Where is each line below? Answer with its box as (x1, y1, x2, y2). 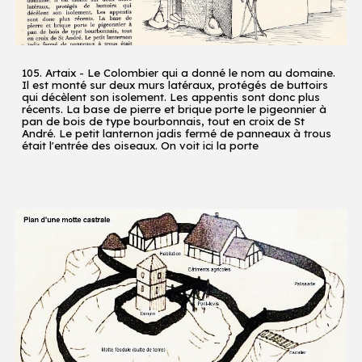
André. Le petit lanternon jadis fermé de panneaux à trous (22, 126, 332, 140)
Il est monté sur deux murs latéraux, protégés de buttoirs (22, 78, 329, 91)
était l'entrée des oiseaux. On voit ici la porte (22, 138, 259, 152)
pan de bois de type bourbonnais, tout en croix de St (22, 114, 305, 128)
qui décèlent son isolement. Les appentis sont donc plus (22, 90, 321, 103)
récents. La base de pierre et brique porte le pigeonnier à (22, 102, 327, 116)
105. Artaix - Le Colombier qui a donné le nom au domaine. (22, 65, 336, 79)
